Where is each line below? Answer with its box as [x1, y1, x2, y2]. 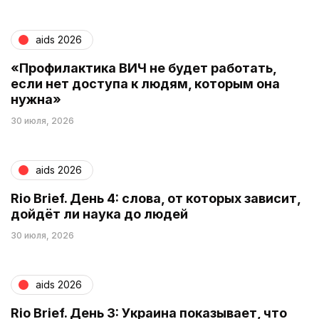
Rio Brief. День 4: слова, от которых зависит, [11, 190, 300, 206]
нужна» [11, 91, 61, 107]
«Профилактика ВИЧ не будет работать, [11, 60, 276, 75]
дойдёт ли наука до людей [11, 206, 188, 221]
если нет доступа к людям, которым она [11, 75, 280, 91]
